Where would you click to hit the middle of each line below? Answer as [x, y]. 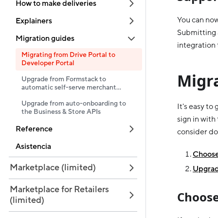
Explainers [34, 21]
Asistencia [33, 146]
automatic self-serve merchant [69, 88]
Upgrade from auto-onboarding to [74, 104]
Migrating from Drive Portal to [68, 55]
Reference [34, 129]
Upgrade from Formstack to [64, 79]
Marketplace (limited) [53, 168]
